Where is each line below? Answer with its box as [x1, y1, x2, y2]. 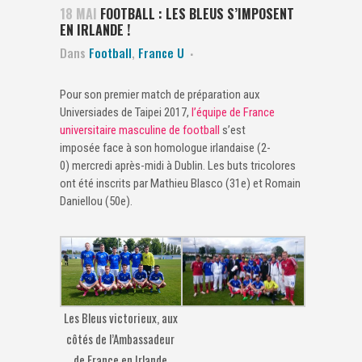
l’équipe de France [192, 104, 275, 120]
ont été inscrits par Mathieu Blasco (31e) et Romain [60, 175, 301, 191]
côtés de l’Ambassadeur [66, 329, 175, 347]
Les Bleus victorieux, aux [63, 308, 178, 326]
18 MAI [60, 3, 97, 23]
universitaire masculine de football [60, 122, 220, 137]
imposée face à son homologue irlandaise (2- [60, 140, 271, 155]
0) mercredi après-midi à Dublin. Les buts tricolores [60, 158, 296, 173]
